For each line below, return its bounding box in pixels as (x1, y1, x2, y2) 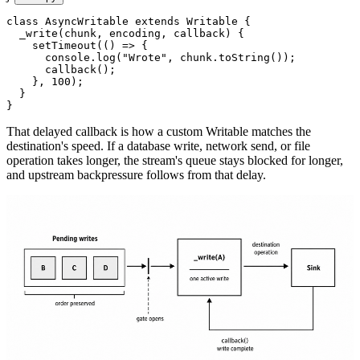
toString (219, 51, 270, 63)
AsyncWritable (39, 14, 129, 27)
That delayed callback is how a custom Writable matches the (6, 124, 311, 138)
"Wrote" (122, 51, 167, 63)
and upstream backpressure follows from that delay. (6, 167, 266, 182)
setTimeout (6, 39, 96, 51)
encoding (109, 27, 161, 39)
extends (129, 14, 180, 27)
